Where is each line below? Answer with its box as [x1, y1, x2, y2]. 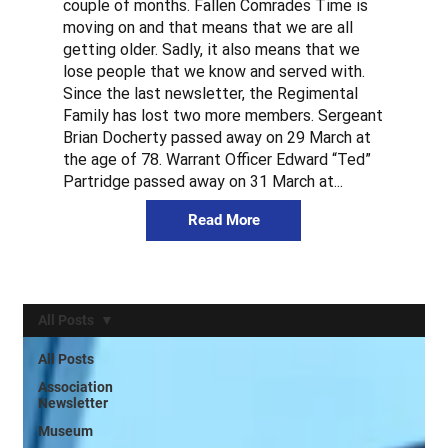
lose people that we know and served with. [62, 61, 365, 81]
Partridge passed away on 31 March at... [62, 171, 343, 191]
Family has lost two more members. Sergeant [62, 105, 383, 125]
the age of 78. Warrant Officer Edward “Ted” [62, 149, 371, 169]
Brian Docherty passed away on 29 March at [62, 127, 371, 147]
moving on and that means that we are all [62, 17, 353, 37]
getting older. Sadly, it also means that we [62, 39, 360, 59]
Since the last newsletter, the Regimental [62, 83, 358, 103]
